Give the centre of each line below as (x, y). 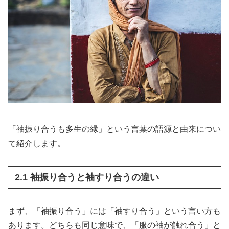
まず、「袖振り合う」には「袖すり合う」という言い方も (114, 211)
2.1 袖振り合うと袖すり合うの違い (87, 177)
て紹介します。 (37, 143)
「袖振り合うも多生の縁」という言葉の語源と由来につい (114, 129)
